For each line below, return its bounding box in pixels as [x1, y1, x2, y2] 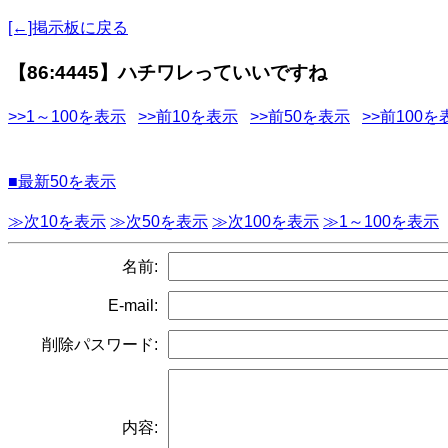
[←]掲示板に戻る [8, 19, 128, 36]
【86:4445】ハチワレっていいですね [8, 61, 327, 83]
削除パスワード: [42, 335, 158, 353]
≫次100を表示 [212, 213, 319, 231]
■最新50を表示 [8, 173, 116, 191]
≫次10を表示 [8, 213, 106, 231]
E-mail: [108, 296, 158, 314]
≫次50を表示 [110, 213, 208, 231]
